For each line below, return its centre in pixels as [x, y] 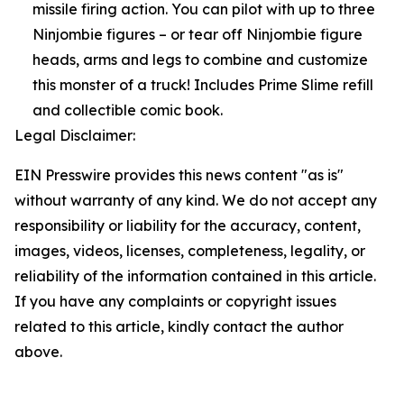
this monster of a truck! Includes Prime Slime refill [203, 85]
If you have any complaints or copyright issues [175, 302]
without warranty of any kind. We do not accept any [196, 201]
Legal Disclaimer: [75, 136]
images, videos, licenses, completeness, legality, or [190, 251]
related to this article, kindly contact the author [179, 327]
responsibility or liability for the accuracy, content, [188, 226]
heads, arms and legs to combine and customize [200, 60]
